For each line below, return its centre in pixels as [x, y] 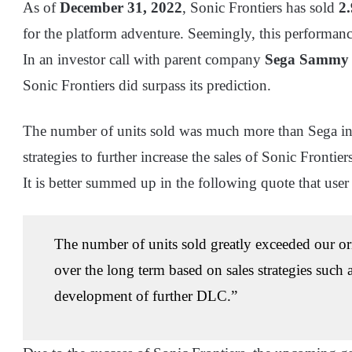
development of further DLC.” [146, 296]
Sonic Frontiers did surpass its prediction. [147, 86]
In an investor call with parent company [144, 60]
